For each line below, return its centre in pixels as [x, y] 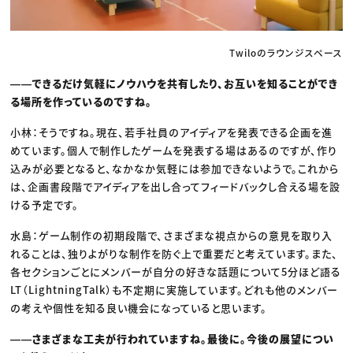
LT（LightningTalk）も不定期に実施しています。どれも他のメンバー [175, 290]
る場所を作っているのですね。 [82, 102]
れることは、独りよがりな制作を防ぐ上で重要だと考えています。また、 [175, 254]
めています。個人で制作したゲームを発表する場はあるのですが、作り [174, 150]
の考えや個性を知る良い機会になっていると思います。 [139, 308]
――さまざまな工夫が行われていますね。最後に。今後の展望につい [173, 339]
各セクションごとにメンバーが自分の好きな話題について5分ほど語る [176, 272]
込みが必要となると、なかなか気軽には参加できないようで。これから [175, 169]
